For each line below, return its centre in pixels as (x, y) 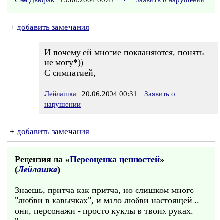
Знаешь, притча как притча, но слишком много (104, 190)
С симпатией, (70, 73)
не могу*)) (64, 62)
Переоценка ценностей (115, 159)
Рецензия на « (42, 159)
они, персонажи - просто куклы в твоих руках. (104, 211)
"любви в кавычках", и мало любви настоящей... (107, 200)
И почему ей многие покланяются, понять (124, 52)
